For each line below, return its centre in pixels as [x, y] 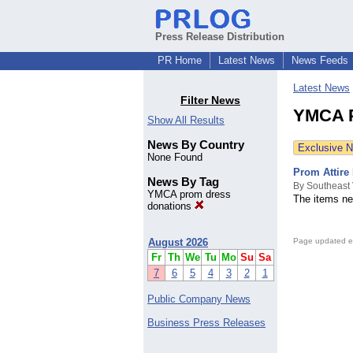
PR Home [180, 60]
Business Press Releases [206, 323]
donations [171, 206]
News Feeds [320, 60]
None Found [175, 158]
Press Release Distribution [220, 37]
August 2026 [178, 243]
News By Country [196, 145]
